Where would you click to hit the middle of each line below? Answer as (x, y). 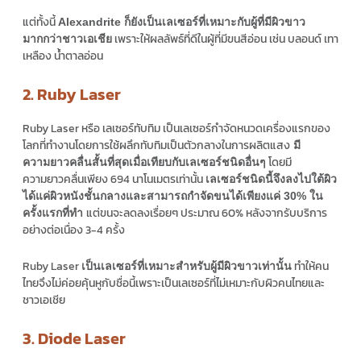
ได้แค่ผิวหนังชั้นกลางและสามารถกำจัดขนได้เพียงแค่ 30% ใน (173, 195)
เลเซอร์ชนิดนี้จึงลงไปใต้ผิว (271, 178)
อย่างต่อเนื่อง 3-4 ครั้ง (74, 230)
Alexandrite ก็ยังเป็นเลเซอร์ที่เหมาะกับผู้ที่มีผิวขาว (182, 22)
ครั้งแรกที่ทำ (54, 212)
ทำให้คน (310, 267)
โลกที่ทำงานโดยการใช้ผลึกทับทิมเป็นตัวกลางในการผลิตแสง (156, 145)
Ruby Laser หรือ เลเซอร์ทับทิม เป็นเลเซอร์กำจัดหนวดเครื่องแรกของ (176, 128)
